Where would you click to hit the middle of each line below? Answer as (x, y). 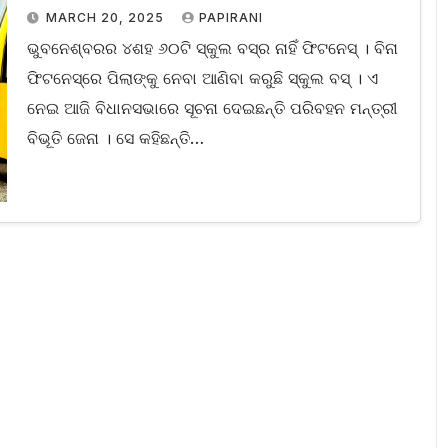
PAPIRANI (230, 18)
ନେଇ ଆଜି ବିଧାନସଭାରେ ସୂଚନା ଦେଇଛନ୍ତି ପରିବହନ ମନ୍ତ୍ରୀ (211, 108)
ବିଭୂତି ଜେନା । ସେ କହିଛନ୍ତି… (115, 138)
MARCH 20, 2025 (106, 18)
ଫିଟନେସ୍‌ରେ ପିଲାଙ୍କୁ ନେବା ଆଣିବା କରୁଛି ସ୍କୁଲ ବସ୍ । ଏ (202, 78)
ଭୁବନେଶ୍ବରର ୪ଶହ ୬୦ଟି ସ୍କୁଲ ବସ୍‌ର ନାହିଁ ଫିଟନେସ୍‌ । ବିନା (212, 48)
